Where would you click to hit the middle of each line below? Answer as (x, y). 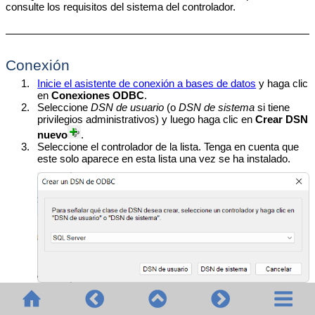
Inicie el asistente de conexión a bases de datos (147, 83)
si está (292, 299)
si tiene (272, 107)
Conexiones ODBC (98, 95)
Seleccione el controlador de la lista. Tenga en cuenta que (168, 146)
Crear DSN (282, 119)
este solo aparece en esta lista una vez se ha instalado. (164, 158)
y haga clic (282, 83)
